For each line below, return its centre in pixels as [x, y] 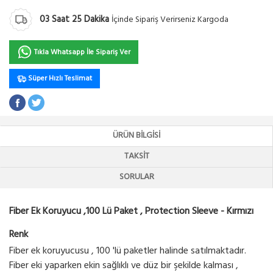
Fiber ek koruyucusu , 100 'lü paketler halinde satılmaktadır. [128, 251]
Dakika [97, 19]
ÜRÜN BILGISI [136, 136]
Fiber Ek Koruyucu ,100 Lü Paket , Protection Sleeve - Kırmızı [131, 212]
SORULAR [136, 177]
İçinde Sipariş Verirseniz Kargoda [170, 20]
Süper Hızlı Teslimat [59, 79]
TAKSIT [136, 157]
